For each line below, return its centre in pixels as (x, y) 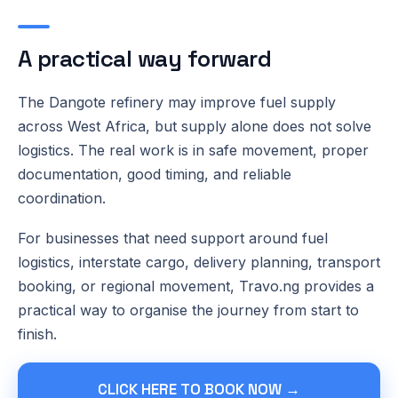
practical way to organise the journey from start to (188, 310)
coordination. (62, 198)
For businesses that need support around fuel (173, 238)
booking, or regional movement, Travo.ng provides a (196, 286)
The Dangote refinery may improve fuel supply (177, 102)
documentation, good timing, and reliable (155, 174)
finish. (37, 334)
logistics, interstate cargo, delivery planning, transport (199, 262)
